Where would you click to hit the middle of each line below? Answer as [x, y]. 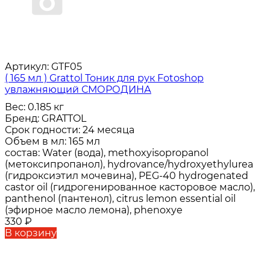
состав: [24, 153]
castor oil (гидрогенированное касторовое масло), [130, 187]
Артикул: [27, 67]
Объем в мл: [37, 142]
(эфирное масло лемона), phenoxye [94, 210]
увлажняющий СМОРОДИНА [78, 90]
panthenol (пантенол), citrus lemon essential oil [120, 199]
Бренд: [23, 119]
